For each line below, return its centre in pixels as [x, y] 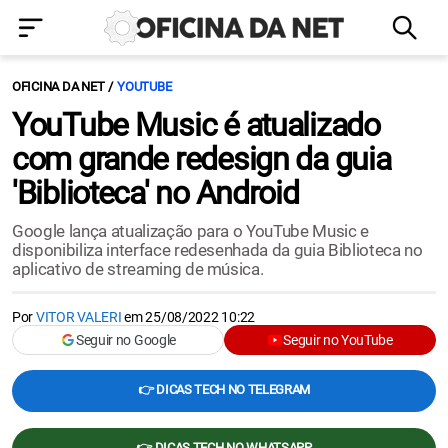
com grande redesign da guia [201, 159]
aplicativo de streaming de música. [138, 269]
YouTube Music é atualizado [196, 125]
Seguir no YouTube [338, 340]
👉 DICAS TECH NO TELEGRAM [224, 389]
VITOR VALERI [78, 317]
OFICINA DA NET [58, 86]
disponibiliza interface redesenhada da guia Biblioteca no [217, 250]
